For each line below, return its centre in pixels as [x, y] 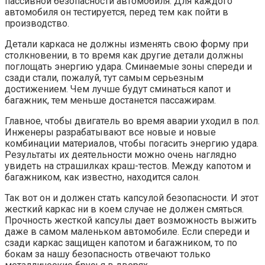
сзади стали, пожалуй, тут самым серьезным [104, 77]
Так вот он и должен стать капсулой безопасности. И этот [132, 198]
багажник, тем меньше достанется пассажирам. [110, 100]
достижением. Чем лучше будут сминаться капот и [118, 89]
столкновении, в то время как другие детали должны [124, 55]
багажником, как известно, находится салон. [102, 177]
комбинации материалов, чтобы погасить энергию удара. [132, 143]
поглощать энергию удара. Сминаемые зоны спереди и [128, 66]
